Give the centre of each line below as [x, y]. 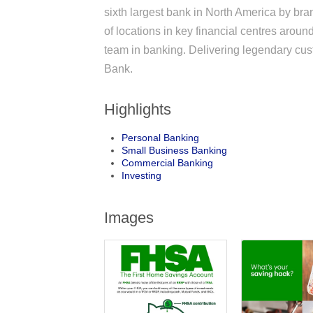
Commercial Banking [168, 162]
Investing [142, 175]
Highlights [138, 109]
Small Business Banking [175, 150]
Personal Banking [161, 137]
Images [129, 217]
